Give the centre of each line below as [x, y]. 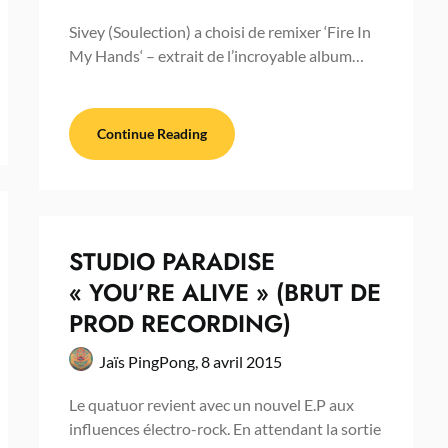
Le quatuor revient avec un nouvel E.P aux [211, 404]
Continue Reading [151, 133]
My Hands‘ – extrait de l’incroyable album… [216, 55]
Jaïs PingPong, [149, 361]
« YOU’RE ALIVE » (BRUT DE [224, 292]
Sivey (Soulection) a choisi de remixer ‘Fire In [219, 31]
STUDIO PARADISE [171, 261]
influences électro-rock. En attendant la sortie [224, 428]
